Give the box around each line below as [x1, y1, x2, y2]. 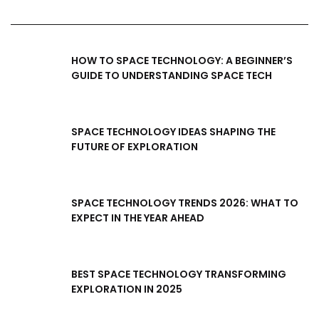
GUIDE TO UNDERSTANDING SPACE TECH [71, 68, 272, 83]
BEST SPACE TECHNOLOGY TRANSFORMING [71, 266, 286, 281]
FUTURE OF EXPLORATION [71, 139, 198, 154]
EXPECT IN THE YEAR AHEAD [71, 210, 204, 225]
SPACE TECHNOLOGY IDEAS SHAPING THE [71, 124, 276, 139]
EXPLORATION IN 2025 [71, 281, 182, 296]
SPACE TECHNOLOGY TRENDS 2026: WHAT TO [71, 195, 298, 210]
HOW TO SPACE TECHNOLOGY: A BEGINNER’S [71, 53, 293, 68]
